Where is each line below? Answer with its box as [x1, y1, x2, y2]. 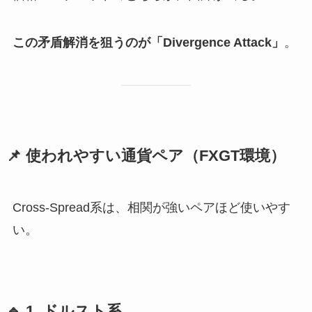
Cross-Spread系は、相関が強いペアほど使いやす [12, 200, 290, 214]
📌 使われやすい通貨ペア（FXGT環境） [6, 147, 286, 164]
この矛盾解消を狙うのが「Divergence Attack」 [12, 35, 284, 49]
